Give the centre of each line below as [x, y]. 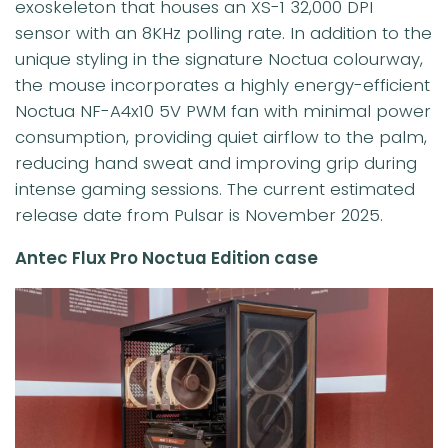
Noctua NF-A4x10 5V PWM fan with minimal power [223, 111]
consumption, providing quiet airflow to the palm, [221, 137]
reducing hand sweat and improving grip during [216, 163]
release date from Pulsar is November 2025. [199, 215]
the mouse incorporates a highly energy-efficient [222, 85]
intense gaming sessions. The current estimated [215, 189]
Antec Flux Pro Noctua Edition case [166, 258]
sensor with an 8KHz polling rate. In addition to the [223, 33]
